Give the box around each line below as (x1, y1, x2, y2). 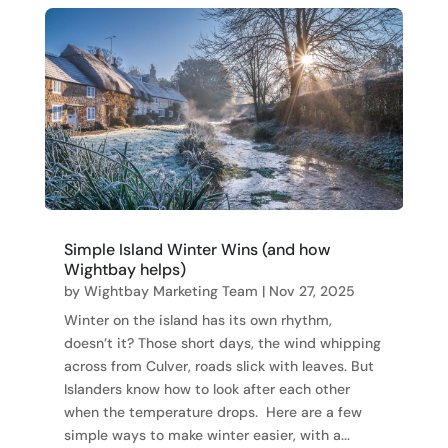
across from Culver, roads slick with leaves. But (63, 356, 374, 375)
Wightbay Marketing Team (83, 281, 258, 300)
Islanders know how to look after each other (63, 379, 350, 398)
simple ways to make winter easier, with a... (63, 425, 350, 444)
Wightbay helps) (63, 258, 186, 280)
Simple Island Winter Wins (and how (63, 238, 331, 260)
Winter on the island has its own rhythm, (63, 310, 332, 329)
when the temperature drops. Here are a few (63, 402, 362, 421)
